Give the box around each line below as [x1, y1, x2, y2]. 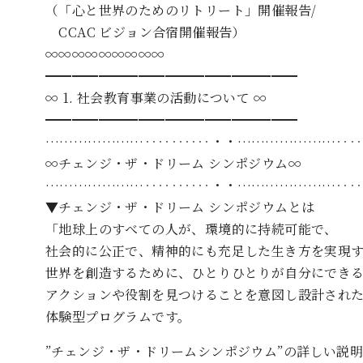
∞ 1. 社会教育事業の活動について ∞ [45, 88, 267, 107]
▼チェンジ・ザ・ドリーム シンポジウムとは [45, 197, 315, 216]
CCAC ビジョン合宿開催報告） [45, 22, 246, 41]
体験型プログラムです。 [45, 306, 191, 326]
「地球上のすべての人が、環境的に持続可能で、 [45, 219, 338, 238]
